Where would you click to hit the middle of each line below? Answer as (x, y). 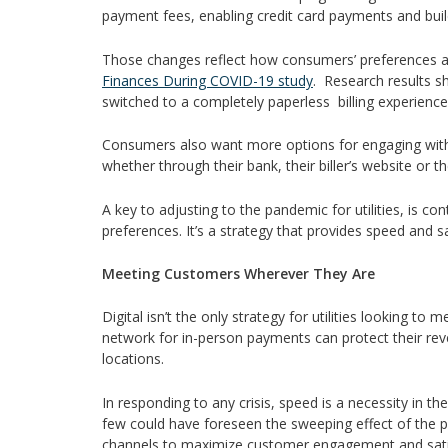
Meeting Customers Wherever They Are (238, 273)
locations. (143, 359)
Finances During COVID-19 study (207, 80)
